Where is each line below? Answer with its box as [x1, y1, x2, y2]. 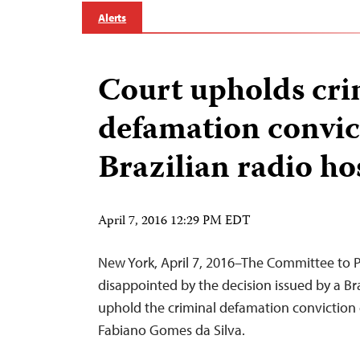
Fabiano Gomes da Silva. [98, 321, 245, 339]
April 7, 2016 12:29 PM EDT [98, 211, 251, 232]
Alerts [98, 10, 127, 25]
